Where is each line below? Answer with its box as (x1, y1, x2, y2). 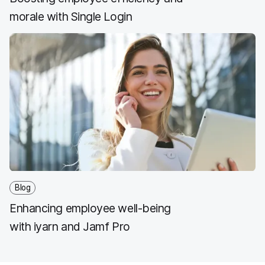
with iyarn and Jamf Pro (9, 219, 130, 234)
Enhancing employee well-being (9, 201, 171, 215)
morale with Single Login (9, 9, 132, 24)
